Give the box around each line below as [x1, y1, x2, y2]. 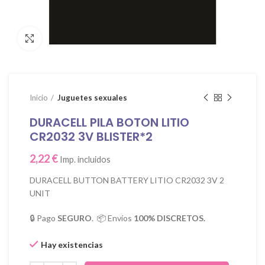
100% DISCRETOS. [134, 213, 205, 223]
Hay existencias [41, 240, 103, 250]
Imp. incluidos [60, 154, 111, 164]
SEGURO [57, 213, 92, 223]
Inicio [30, 93, 48, 102]
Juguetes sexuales [57, 93, 127, 102]
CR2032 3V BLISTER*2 [30, 128, 153, 145]
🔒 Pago [30, 213, 57, 223]
